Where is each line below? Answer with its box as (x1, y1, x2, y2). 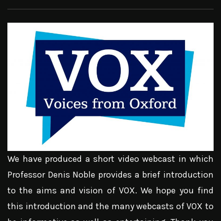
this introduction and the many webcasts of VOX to (7, 201, 214, 212)
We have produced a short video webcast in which (7, 153, 214, 165)
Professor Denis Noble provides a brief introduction (7, 169, 214, 181)
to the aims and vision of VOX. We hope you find (7, 185, 214, 196)
